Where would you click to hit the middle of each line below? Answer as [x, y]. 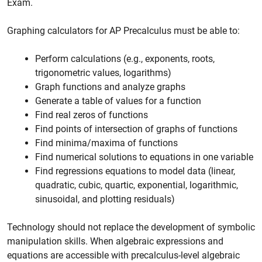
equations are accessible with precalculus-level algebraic [123, 255]
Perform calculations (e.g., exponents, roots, [125, 59]
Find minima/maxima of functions [106, 143]
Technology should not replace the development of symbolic [131, 227]
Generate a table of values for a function [118, 101]
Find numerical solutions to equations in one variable [144, 157]
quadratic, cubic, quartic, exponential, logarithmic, [137, 185]
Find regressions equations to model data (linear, [135, 171]
